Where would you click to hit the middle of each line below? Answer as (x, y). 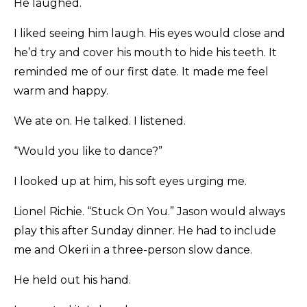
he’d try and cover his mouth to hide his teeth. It (145, 53)
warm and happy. (61, 91)
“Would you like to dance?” (88, 151)
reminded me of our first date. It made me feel (141, 72)
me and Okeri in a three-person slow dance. (133, 250)
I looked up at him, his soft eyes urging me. (130, 182)
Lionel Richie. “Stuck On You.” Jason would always (149, 212)
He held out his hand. (72, 280)
